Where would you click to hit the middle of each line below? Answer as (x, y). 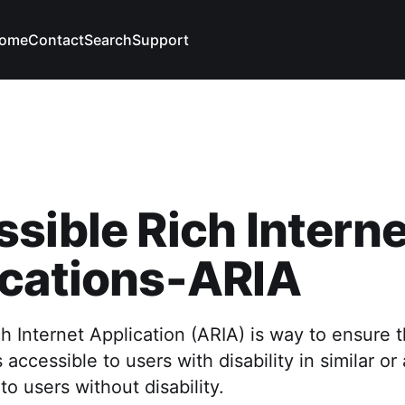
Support (161, 40)
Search (108, 40)
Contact (57, 40)
